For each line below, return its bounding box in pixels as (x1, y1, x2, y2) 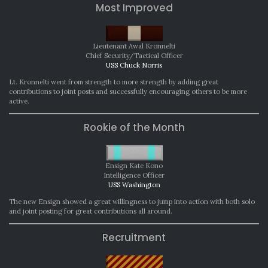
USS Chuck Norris (106, 60, 162, 69)
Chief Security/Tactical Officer (85, 51, 183, 60)
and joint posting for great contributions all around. (9, 206, 172, 215)
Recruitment (102, 230, 166, 245)
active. (9, 96, 29, 105)
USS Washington (108, 180, 160, 189)
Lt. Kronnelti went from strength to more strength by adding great (9, 77, 218, 86)
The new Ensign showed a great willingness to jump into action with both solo (9, 197, 255, 206)
